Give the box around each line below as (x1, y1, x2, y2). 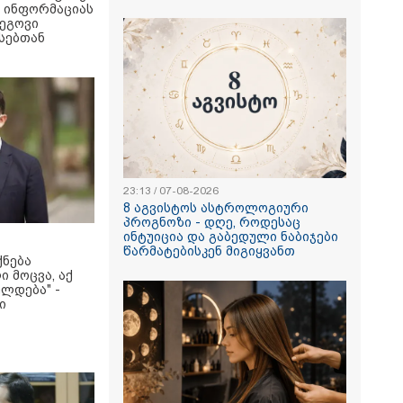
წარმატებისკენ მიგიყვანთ (123, 244, 295, 258)
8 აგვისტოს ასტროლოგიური (123, 201, 309, 215)
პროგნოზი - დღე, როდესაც (123, 215, 300, 229)
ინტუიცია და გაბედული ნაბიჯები (123, 229, 338, 244)
